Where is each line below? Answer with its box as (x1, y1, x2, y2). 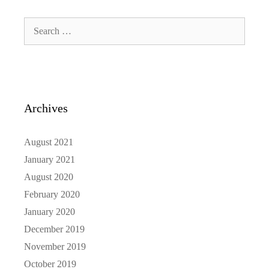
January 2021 (24, 154, 75, 165)
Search (23, 18, 49, 29)
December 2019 (24, 223, 85, 234)
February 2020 (24, 189, 80, 199)
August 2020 (24, 171, 73, 182)
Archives (24, 101, 68, 115)
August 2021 (24, 136, 73, 147)
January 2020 (24, 206, 75, 217)
